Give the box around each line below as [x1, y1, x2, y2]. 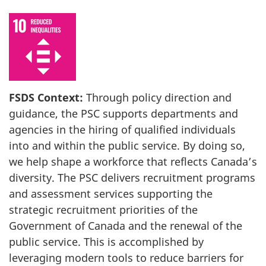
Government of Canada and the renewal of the [9, 218, 242, 233]
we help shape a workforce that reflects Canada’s [9, 154, 257, 169]
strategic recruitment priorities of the [9, 202, 198, 217]
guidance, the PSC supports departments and [9, 106, 238, 121]
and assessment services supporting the [9, 186, 213, 201]
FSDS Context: [9, 90, 83, 105]
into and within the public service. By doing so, [9, 138, 245, 153]
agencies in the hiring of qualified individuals [9, 122, 236, 137]
